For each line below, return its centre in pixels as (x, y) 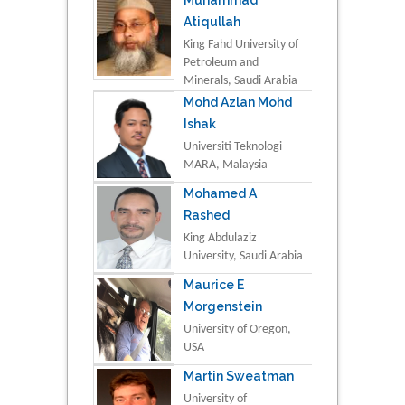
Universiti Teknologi (233, 146)
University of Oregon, (237, 329)
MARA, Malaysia (226, 165)
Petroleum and (221, 62)
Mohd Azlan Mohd (238, 102)
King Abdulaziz (220, 238)
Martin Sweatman (239, 376)
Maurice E (214, 284)
